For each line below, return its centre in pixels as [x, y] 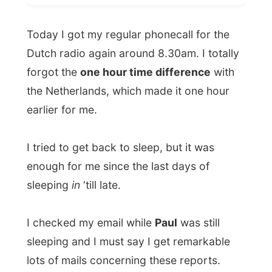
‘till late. [91, 118]
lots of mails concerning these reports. [112, 187]
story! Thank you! [64, 256]
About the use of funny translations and [114, 204]
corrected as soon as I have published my [120, 239]
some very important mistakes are [103, 221]
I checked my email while [83, 153]
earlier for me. [56, 50]
